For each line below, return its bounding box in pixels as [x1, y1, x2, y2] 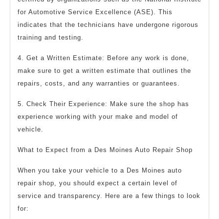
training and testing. [18, 34, 84, 42]
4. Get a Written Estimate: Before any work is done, [18, 54, 189, 62]
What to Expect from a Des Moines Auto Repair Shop [18, 146, 193, 154]
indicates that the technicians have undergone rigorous [18, 21, 198, 29]
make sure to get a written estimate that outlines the [18, 67, 191, 75]
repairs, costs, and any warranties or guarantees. [18, 80, 180, 88]
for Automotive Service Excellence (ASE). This [18, 8, 173, 16]
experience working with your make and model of [18, 113, 178, 121]
